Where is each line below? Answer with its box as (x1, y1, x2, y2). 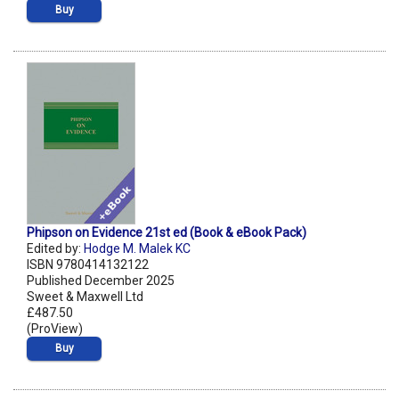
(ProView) (27, 322, 83, 337)
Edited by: (27, 241, 84, 256)
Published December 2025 (27, 273, 175, 289)
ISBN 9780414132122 (27, 257, 149, 273)
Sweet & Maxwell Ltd (27, 289, 143, 305)
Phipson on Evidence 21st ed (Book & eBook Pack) (27, 225, 306, 240)
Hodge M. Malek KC (84, 241, 191, 256)
